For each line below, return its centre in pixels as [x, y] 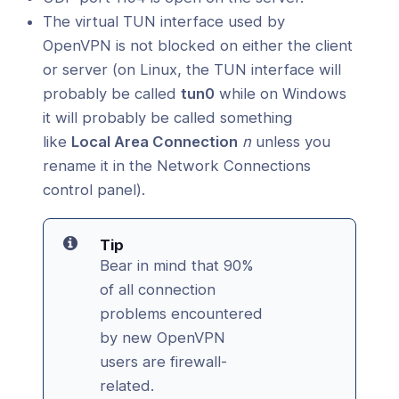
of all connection [157, 289]
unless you [291, 141]
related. [126, 385]
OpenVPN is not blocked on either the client [198, 45]
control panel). [94, 189]
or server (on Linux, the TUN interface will [192, 69]
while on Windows [281, 93]
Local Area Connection [155, 141]
